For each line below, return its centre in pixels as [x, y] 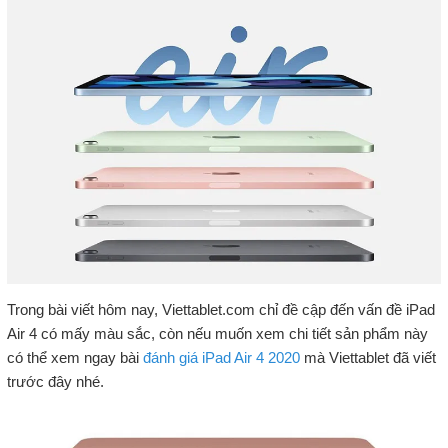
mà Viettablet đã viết [367, 357]
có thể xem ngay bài [74, 357]
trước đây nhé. [55, 381]
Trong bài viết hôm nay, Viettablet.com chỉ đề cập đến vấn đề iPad [220, 309]
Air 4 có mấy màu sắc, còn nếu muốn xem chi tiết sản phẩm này [217, 333]
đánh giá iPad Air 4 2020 [221, 357]
